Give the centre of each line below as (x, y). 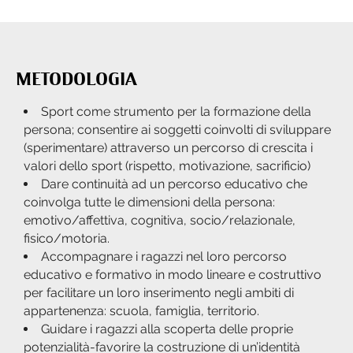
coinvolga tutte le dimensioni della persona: (149, 203)
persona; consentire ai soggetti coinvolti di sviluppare (177, 130)
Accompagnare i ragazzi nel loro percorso (164, 257)
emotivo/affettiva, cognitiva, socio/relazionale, (160, 221)
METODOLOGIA (76, 80)
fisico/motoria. (67, 239)
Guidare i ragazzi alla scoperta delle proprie (167, 329)
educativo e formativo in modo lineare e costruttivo (173, 275)
